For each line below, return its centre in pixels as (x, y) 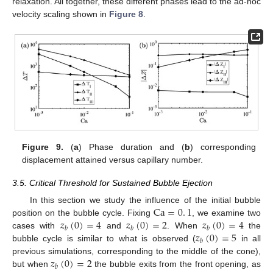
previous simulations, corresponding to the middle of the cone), (136, 251)
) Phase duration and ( (132, 147)
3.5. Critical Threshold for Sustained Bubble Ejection (112, 183)
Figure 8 (126, 14)
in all (249, 239)
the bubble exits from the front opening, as (176, 264)
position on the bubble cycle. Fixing (83, 213)
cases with (36, 226)
